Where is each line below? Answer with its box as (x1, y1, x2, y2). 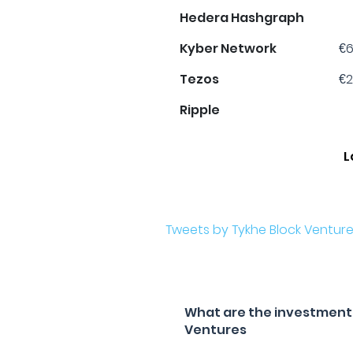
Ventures (184, 321, 247, 339)
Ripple (180, 101, 221, 119)
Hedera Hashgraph (180, 9, 305, 27)
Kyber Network (180, 39, 277, 58)
